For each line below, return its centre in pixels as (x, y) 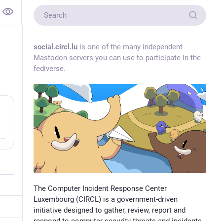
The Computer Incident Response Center (100, 188)
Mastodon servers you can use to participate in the (117, 58)
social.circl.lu (55, 47)
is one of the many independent (130, 47)
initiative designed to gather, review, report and (109, 210)
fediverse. (49, 69)
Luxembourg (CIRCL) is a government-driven (105, 199)
